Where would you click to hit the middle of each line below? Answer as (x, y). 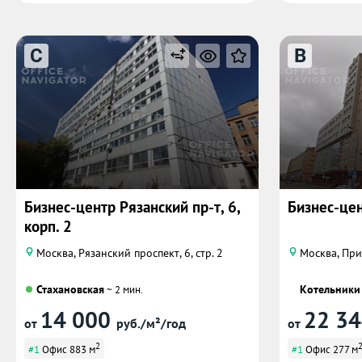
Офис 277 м (330, 350)
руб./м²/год (151, 323)
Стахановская (70, 289)
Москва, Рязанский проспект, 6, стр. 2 (130, 253)
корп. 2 (48, 226)
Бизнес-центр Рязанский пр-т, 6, (132, 207)
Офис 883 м (67, 350)
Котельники (330, 289)
